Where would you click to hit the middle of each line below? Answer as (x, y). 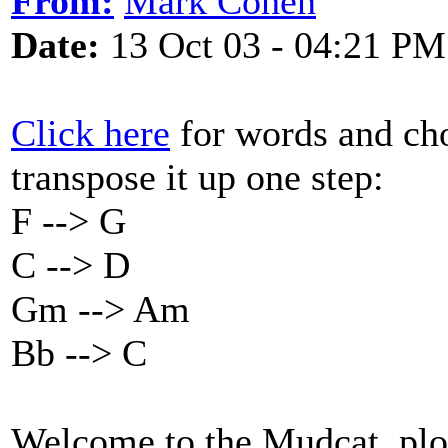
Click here (90, 133)
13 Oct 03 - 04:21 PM (273, 45)
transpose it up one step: (197, 177)
